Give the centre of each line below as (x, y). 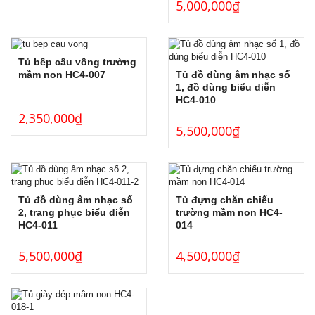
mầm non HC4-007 (62, 75)
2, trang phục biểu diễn (74, 212)
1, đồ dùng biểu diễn (226, 87)
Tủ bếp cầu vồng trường (77, 62)
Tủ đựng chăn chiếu (225, 199)
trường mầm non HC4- (229, 212)
